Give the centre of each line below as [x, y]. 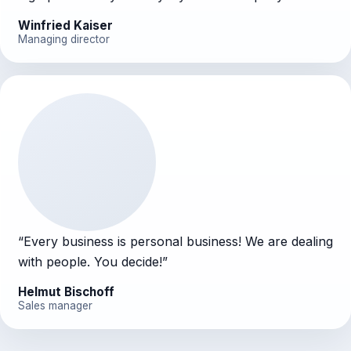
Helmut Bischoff [66, 291]
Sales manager [55, 305]
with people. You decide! [90, 261]
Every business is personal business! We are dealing [178, 241]
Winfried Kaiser [65, 25]
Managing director [63, 39]
